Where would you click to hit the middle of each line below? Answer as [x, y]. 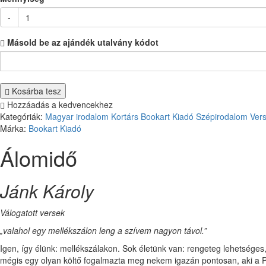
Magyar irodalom [77, 116]
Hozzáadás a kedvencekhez [59, 104]
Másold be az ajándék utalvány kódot [82, 42]
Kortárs [125, 116]
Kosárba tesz [35, 91]
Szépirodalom [222, 116]
